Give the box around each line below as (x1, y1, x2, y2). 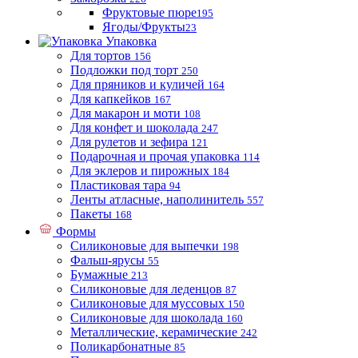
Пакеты (70, 207, 112, 221)
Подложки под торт (70, 63, 178, 77)
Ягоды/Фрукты (102, 20, 185, 34)
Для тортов (70, 49, 131, 62)
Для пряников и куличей (70, 78, 205, 91)
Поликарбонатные (70, 340, 171, 353)
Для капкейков (70, 92, 151, 105)
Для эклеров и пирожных (70, 164, 209, 177)
